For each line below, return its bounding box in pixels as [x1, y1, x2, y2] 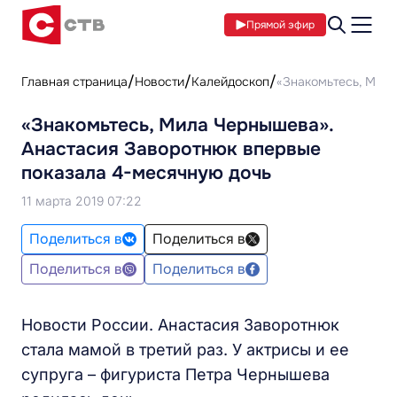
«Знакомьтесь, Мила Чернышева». [21, 113, 333, 136]
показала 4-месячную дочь [21, 161, 271, 184]
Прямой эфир [246, 18, 315, 32]
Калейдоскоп [191, 74, 269, 90]
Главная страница [21, 74, 128, 90]
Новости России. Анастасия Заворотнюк [21, 315, 339, 334]
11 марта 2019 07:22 [21, 193, 142, 208]
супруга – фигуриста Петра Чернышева [21, 365, 330, 384]
